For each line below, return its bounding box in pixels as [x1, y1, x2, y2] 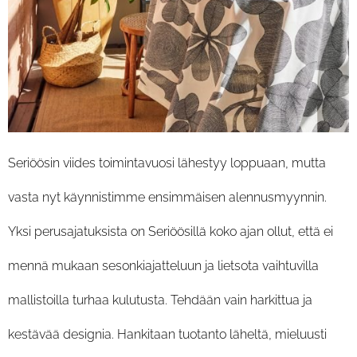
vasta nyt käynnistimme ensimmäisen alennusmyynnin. [8, 190, 335, 205]
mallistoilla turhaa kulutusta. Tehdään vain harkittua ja [8, 292, 312, 308]
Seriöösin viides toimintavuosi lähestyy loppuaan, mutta [8, 155, 326, 171]
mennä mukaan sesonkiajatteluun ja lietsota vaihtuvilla [8, 258, 319, 273]
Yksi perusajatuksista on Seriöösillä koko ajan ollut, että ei [8, 224, 333, 239]
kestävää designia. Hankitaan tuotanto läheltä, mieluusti [8, 327, 327, 342]
